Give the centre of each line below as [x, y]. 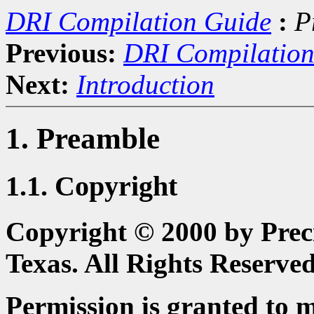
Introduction [145, 84]
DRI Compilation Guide [138, 21]
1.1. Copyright [91, 186]
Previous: [61, 53]
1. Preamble [83, 138]
